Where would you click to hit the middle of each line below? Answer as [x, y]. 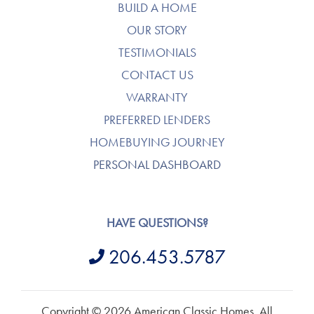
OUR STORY [157, 30]
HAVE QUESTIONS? [157, 223]
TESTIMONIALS [157, 53]
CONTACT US [157, 75]
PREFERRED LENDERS [157, 120]
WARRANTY [157, 97]
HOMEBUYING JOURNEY [157, 142]
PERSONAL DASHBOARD [157, 165]
